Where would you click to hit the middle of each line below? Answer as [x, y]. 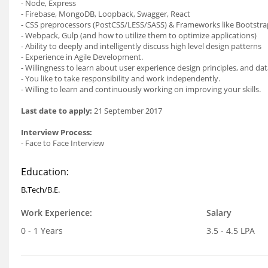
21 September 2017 [127, 111]
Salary [219, 213]
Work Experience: [57, 213]
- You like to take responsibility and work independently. [121, 78]
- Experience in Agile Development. [82, 57]
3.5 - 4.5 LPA [230, 231]
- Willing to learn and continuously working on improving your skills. [141, 89]
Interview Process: [57, 132]
